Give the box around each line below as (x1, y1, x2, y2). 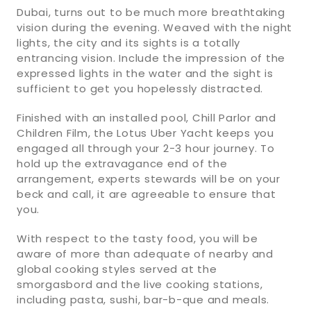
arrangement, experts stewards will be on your (17, 171, 280, 186)
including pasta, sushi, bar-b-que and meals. (17, 292, 269, 307)
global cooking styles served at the (17, 261, 217, 276)
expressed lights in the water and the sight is (17, 65, 274, 81)
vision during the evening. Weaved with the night (17, 19, 292, 35)
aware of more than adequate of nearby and (17, 246, 274, 261)
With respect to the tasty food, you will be (17, 230, 258, 246)
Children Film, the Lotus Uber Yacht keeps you (17, 125, 274, 140)
